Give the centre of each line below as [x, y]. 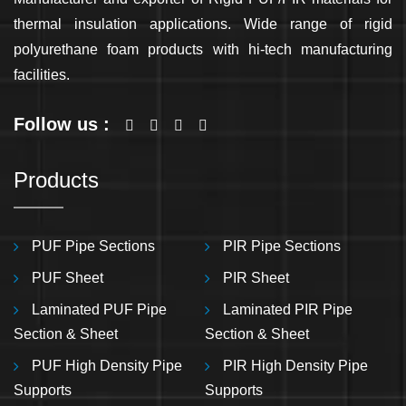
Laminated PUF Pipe [99, 309]
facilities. [42, 74]
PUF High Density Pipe [107, 365]
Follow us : [62, 124]
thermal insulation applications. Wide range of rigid [203, 24]
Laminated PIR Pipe [288, 309]
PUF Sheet [68, 277]
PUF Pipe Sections [93, 246]
